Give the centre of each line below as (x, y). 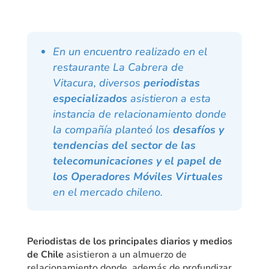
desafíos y (198, 129)
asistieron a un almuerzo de (125, 254)
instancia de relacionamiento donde (139, 114)
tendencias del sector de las (124, 145)
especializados (90, 98)
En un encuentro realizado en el (130, 51)
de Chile (45, 254)
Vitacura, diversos (98, 83)
